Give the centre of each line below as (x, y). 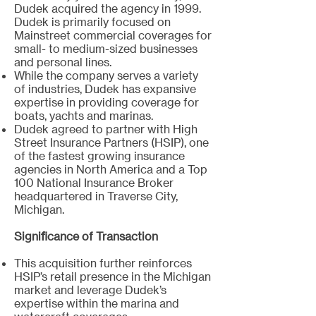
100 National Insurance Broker (94, 182)
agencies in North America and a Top (111, 169)
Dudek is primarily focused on (92, 22)
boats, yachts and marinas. (85, 115)
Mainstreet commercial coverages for (113, 35)
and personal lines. (64, 62)
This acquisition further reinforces (103, 263)
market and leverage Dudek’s (90, 290)
